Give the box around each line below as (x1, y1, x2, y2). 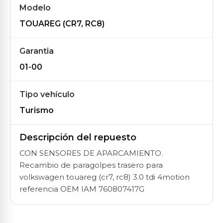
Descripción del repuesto (19, 132, 136, 143)
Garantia (19, 46, 54, 56)
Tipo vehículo (19, 90, 75, 99)
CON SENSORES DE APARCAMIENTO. (19, 148, 163, 158)
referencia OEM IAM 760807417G (19, 184, 144, 194)
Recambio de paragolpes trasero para (19, 160, 163, 170)
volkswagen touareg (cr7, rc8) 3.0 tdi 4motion (19, 172, 190, 182)
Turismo (19, 106, 54, 115)
